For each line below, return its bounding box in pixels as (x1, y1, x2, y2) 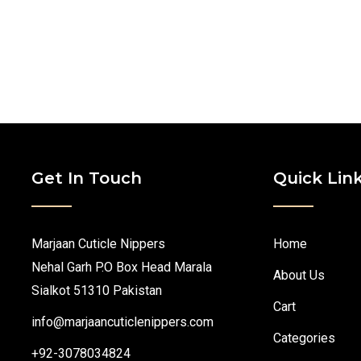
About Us (273, 267, 325, 283)
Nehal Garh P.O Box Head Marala (31, 259, 212, 275)
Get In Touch (31, 168, 142, 188)
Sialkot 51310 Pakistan (31, 282, 162, 298)
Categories (273, 330, 335, 346)
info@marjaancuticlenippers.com (31, 313, 214, 330)
